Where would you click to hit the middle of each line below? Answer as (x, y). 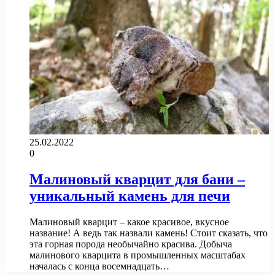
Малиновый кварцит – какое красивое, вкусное (129, 222)
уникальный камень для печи (130, 196)
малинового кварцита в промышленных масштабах (137, 255)
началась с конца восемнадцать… (99, 266)
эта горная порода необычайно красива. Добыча (131, 244)
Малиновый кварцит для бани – (137, 179)
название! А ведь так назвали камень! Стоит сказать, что (149, 233)
